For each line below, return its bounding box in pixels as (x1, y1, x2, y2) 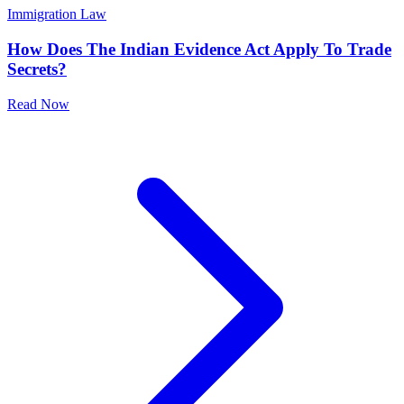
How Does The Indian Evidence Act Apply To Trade (7, 40, 391, 60)
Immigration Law (7, 6, 106, 23)
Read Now (7, 96, 69, 112)
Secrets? (7, 60, 67, 79)
